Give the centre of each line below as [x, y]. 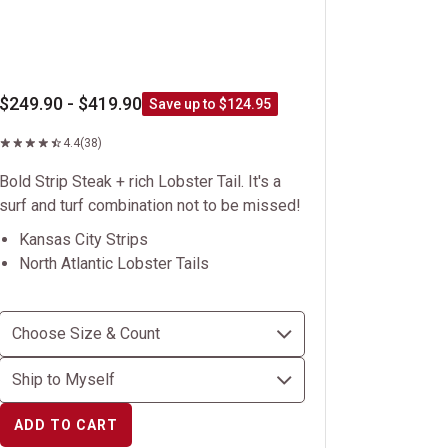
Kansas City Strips [83, 239]
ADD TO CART [65, 425]
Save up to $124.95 [209, 104]
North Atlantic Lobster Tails [113, 263]
